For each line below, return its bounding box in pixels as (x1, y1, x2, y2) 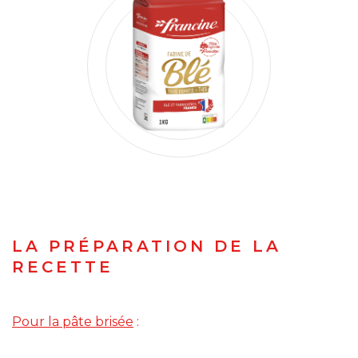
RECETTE (12, 257, 113, 276)
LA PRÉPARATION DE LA (12, 237, 281, 256)
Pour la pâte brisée (12, 314, 133, 329)
